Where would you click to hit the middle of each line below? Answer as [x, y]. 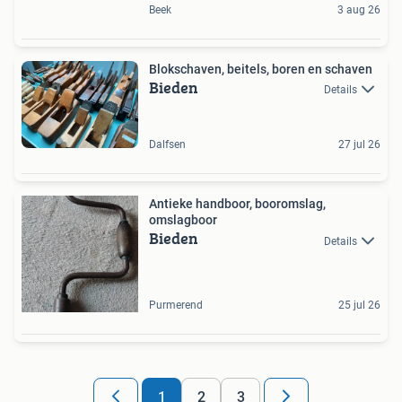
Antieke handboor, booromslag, [237, 204]
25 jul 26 [359, 306]
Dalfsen [167, 145]
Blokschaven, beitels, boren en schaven [261, 69]
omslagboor [183, 220]
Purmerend [176, 306]
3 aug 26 [359, 9]
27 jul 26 [359, 145]
